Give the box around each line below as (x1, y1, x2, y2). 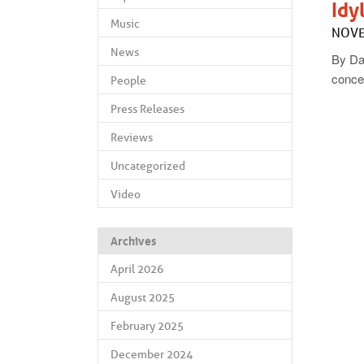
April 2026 (110, 262, 163, 275)
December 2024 (110, 347, 193, 361)
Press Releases (110, 102, 184, 115)
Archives (110, 234, 156, 248)
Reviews (110, 130, 153, 144)
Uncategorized (110, 158, 185, 172)
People (110, 73, 146, 87)
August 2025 (110, 290, 175, 304)
